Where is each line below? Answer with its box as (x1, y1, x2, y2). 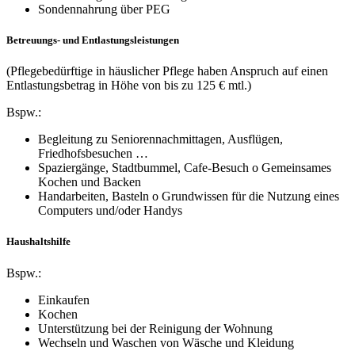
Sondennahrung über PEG (38, 2, 170, 16)
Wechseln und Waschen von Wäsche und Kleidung (38, 335, 294, 349)
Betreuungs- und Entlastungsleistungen (6, 34, 179, 47)
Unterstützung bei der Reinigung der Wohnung (38, 321, 273, 335)
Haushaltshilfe (6, 235, 71, 248)
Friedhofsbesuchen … (38, 147, 148, 161)
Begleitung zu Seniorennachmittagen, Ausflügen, (38, 132, 283, 147)
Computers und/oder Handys (38, 204, 182, 218)
